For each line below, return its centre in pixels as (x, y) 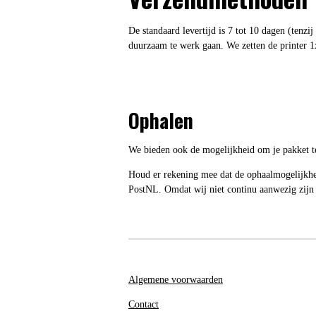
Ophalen (161, 120)
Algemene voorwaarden (176, 279)
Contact (144, 304)
